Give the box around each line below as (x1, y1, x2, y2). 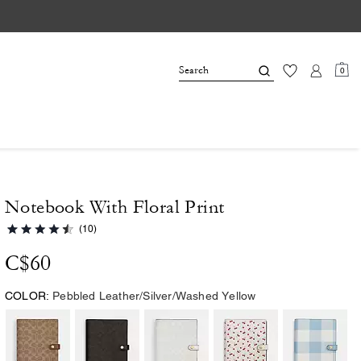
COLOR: (5, 289, 50, 302)
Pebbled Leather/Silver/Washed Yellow (52, 289, 256, 302)
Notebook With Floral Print (5, 197, 225, 218)
